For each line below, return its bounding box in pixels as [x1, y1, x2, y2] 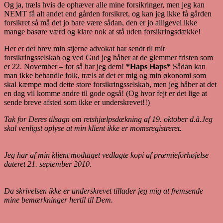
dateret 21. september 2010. [4, 159, 92, 168]
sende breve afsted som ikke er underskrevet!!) [4, 98, 150, 107]
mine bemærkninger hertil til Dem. [4, 195, 113, 204]
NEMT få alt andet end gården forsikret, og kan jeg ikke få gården [4, 9, 212, 18]
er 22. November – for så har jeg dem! [4, 62, 126, 71]
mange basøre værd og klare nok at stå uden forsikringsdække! [4, 27, 201, 36]
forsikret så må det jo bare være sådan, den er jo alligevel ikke [4, 18, 197, 27]
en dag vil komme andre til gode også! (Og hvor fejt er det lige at [4, 89, 207, 98]
